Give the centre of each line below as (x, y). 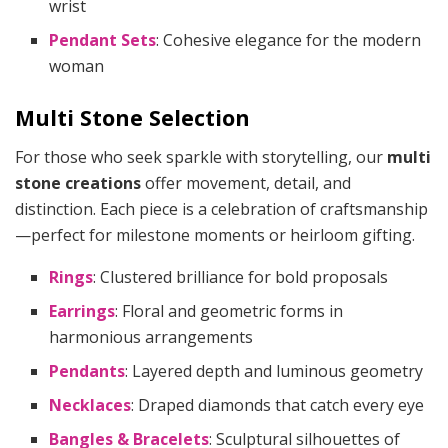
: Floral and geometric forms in (229, 311)
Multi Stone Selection (132, 118)
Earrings (82, 311)
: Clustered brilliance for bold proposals (241, 277)
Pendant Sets (103, 40)
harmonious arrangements (151, 337)
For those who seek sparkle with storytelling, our (201, 157)
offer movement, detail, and (246, 183)
